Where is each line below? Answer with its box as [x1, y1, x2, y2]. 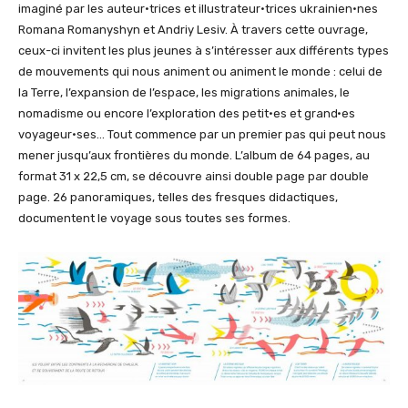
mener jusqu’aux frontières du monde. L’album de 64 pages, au [18, 148, 370, 162]
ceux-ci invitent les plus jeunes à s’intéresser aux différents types [18, 43, 389, 57]
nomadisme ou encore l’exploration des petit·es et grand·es [18, 106, 355, 120]
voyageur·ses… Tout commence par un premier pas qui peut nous [18, 127, 386, 141]
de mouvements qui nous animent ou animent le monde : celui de [18, 64, 382, 78]
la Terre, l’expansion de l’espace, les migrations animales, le [18, 85, 350, 99]
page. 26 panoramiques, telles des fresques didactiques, [18, 189, 338, 204]
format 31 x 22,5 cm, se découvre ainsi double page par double [18, 168, 369, 183]
